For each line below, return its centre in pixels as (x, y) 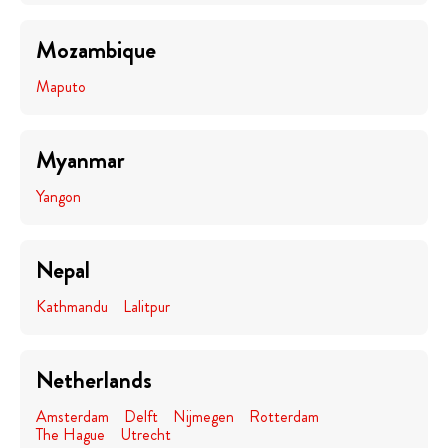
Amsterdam (72, 416)
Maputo (61, 86)
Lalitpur (146, 306)
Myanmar (80, 160)
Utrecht (145, 434)
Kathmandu (72, 306)
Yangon (58, 196)
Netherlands (94, 380)
